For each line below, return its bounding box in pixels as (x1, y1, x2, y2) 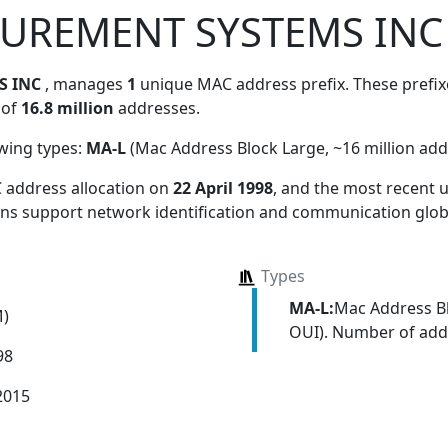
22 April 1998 (173, 176, 273, 199)
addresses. (114, 96, 200, 119)
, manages (45, 72, 127, 95)
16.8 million (21, 96, 114, 119)
